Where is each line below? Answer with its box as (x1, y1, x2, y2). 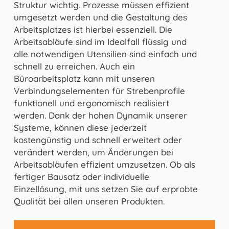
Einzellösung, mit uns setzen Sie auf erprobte (13, 183, 198, 194)
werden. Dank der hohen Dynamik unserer (13, 109, 187, 121)
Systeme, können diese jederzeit (13, 122, 147, 133)
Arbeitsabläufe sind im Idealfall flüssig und (13, 36, 187, 47)
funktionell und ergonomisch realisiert (13, 97, 169, 108)
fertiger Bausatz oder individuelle (13, 171, 149, 182)
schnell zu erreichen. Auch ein (13, 60, 135, 72)
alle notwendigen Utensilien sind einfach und (13, 48, 197, 59)
